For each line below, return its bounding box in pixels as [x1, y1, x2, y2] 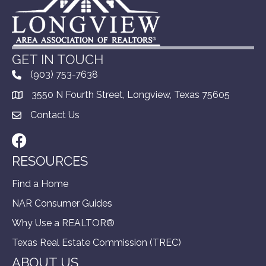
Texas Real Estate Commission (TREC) [12, 236, 181, 248]
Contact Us [30, 109, 80, 121]
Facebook [11, 133, 55, 145]
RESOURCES [12, 153, 88, 169]
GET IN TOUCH [12, 51, 103, 67]
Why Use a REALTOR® [12, 217, 115, 229]
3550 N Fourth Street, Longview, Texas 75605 [31, 88, 230, 100]
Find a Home [12, 178, 68, 189]
